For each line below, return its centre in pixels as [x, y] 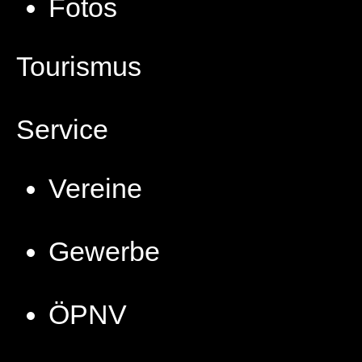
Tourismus [79, 66]
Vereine [95, 188]
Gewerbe [104, 251]
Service [62, 129]
